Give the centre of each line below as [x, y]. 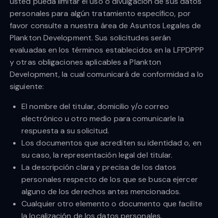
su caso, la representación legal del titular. [97, 155]
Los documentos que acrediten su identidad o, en [111, 143]
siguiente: [27, 87]
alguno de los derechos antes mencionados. [101, 192]
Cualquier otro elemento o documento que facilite [112, 204]
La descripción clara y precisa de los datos [99, 167]
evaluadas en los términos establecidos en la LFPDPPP [107, 50]
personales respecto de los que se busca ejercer [110, 180]
